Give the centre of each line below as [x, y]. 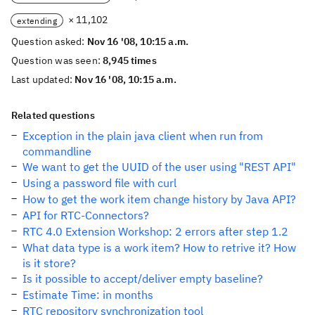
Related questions [53, 115]
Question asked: [49, 41]
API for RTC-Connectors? [86, 215]
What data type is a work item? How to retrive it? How [159, 247]
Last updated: [43, 79]
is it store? [49, 263]
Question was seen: [57, 60]
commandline [57, 151]
